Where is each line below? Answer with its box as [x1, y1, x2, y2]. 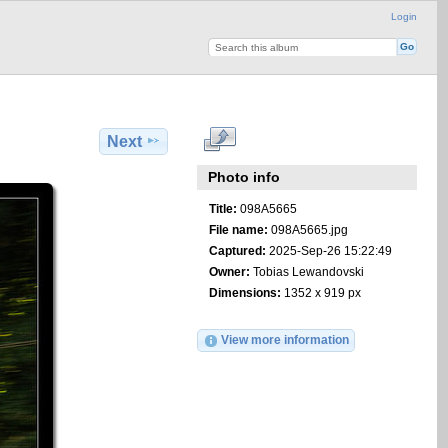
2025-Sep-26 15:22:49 [265, 243, 392, 257]
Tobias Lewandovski [249, 264, 364, 278]
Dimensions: [208, 286, 281, 299]
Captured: [208, 243, 266, 257]
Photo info [208, 169, 281, 186]
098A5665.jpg [267, 222, 348, 236]
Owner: [208, 264, 250, 278]
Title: [208, 201, 237, 215]
